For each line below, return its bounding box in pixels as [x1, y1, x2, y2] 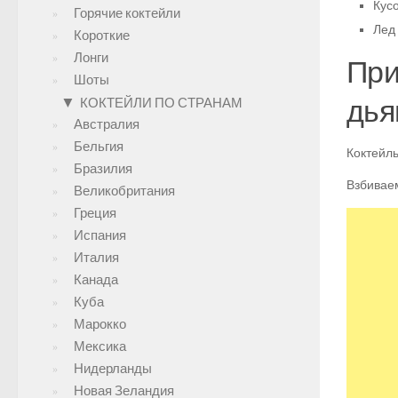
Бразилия [74, 161, 132, 177]
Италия [74, 250, 119, 266]
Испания [74, 227, 126, 243]
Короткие [74, 28, 130, 44]
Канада [74, 272, 118, 288]
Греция [74, 205, 116, 221]
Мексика [74, 338, 126, 354]
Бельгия [74, 139, 123, 155]
